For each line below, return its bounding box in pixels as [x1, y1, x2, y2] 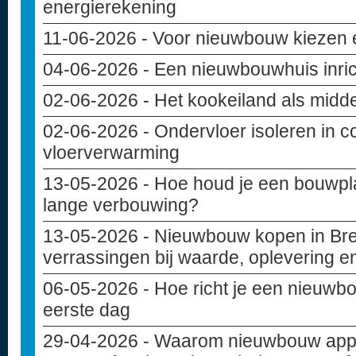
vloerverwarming [43, 142, 180, 163]
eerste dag [43, 300, 130, 320]
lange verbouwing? [43, 195, 199, 215]
